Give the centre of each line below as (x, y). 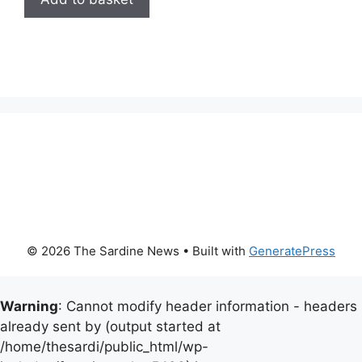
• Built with (214, 250)
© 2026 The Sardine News (103, 250)
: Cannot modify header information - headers (208, 306)
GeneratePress (292, 250)
